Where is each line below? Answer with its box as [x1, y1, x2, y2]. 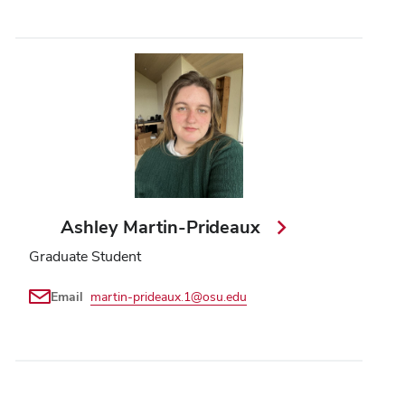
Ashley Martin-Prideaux [61, 214, 266, 239]
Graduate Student [29, 246, 141, 266]
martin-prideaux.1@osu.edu [90, 287, 247, 305]
